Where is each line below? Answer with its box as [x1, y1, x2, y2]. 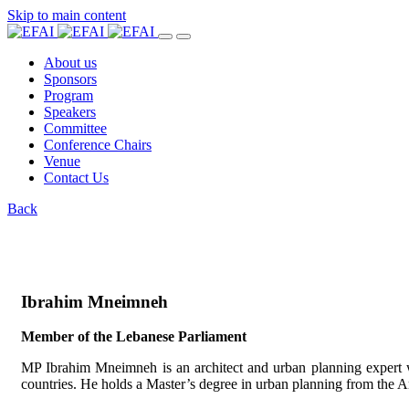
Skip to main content [7, 7, 126, 23]
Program [44, 88, 93, 103]
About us [44, 55, 97, 70]
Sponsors [44, 71, 97, 87]
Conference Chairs [44, 137, 152, 152]
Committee [44, 121, 107, 136]
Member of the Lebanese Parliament [21, 329, 246, 345]
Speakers [44, 104, 96, 120]
